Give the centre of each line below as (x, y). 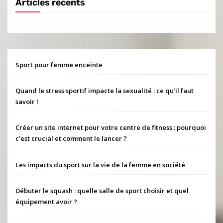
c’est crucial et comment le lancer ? (71, 139)
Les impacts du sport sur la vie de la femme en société (101, 165)
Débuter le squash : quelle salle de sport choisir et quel (102, 190)
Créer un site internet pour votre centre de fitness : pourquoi (111, 128)
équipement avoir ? (47, 201)
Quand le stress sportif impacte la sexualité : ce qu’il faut (105, 91)
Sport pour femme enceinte (59, 64)
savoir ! (27, 102)
